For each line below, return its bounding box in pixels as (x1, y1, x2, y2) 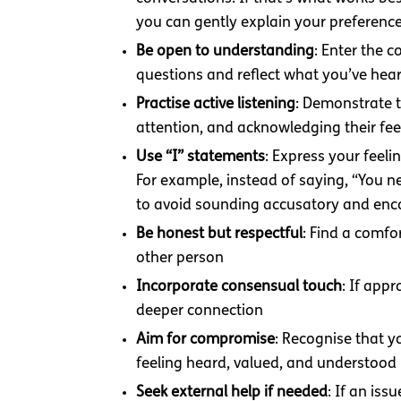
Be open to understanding (136, 44, 314, 60)
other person (136, 251, 224, 267)
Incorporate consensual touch (136, 279, 342, 295)
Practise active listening (136, 97, 295, 113)
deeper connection (136, 303, 263, 320)
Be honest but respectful (136, 226, 303, 243)
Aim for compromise (136, 332, 275, 348)
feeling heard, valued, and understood (136, 356, 397, 372)
